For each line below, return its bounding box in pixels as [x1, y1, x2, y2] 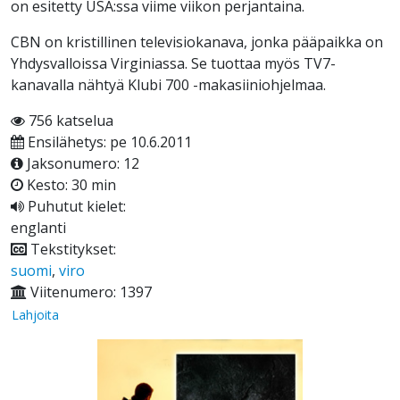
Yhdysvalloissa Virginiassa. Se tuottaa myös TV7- [11, 54, 336, 74]
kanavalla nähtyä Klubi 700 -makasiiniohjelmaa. [11, 75, 326, 96]
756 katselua [25, 111, 113, 131]
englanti [11, 218, 66, 238]
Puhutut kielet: [24, 196, 126, 217]
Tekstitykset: [27, 239, 116, 260]
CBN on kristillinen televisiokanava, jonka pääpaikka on [11, 32, 383, 53]
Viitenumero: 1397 [27, 282, 152, 303]
